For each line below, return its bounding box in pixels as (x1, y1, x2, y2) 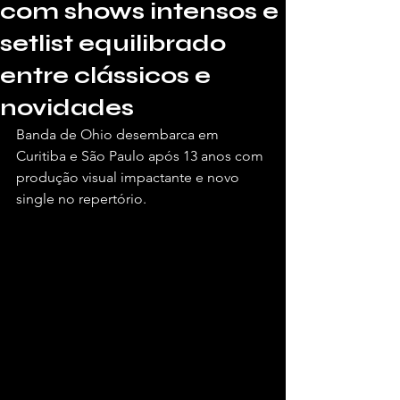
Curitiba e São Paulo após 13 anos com (16, 147, 267, 164)
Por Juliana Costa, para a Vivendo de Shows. (16, 234, 264, 250)
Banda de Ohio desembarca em (16, 126, 222, 143)
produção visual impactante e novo (16, 169, 243, 186)
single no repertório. (16, 190, 146, 207)
